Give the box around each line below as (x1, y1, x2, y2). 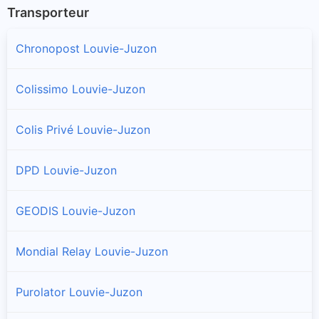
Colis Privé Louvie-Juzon (16, 122, 150, 137)
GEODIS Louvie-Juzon (16, 203, 135, 218)
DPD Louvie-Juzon (16, 162, 117, 177)
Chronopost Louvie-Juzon (16, 41, 157, 56)
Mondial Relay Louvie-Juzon (16, 244, 168, 258)
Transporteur (7, 5, 89, 20)
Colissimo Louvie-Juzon (16, 81, 145, 96)
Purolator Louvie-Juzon (16, 284, 142, 299)
